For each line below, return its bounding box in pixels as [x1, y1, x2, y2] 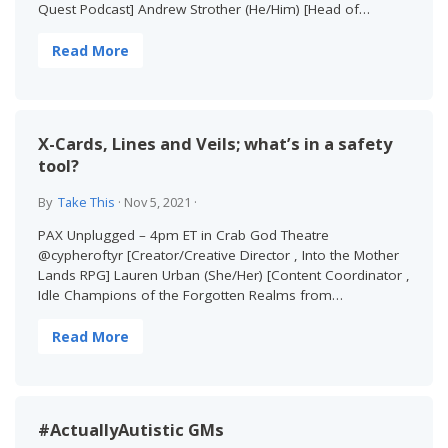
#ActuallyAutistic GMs [37, 417, 224, 441]
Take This [57, 193, 115, 212]
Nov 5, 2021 [123, 193, 191, 212]
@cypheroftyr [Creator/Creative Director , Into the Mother [37, 246, 399, 265]
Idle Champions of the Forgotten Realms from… [37, 286, 343, 305]
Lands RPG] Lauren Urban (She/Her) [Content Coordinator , [37, 266, 410, 285]
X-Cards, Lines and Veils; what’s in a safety [37, 131, 392, 155]
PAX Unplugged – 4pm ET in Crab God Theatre [37, 226, 329, 245]
